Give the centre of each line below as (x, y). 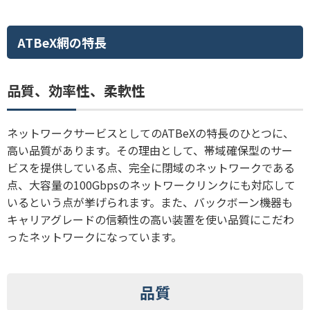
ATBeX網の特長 (62, 43)
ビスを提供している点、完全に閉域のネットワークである (151, 168)
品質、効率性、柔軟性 (76, 91)
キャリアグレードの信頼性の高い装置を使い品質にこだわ (151, 220)
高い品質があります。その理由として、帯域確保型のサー (150, 151)
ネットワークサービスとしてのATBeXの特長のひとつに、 (151, 133)
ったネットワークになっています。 (94, 237)
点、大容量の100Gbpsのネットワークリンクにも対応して (151, 185)
